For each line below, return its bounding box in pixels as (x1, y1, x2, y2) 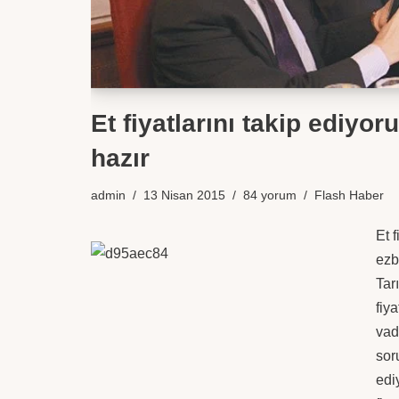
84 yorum (243, 187, 297, 202)
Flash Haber (314, 187, 384, 202)
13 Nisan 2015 (143, 187, 225, 202)
